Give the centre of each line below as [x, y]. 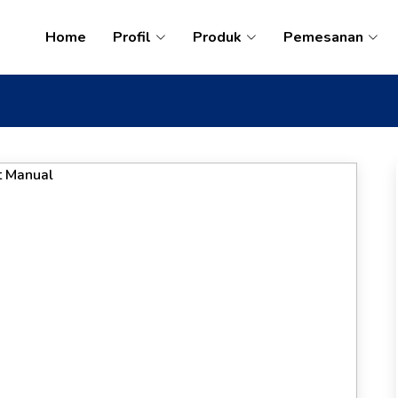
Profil [132, 37]
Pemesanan [323, 37]
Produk [217, 37]
